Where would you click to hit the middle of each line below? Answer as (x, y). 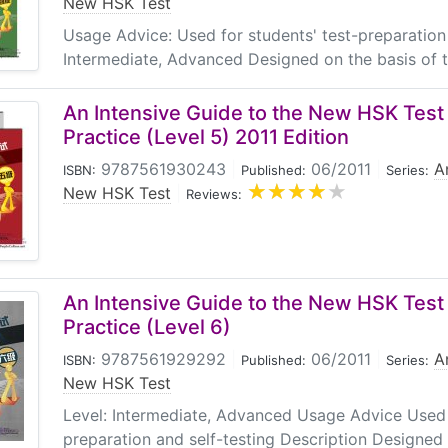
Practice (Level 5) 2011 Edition (206, 137)
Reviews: (214, 194)
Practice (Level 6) (147, 327)
